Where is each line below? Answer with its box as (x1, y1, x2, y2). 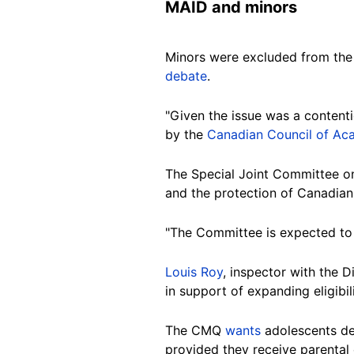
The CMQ (165, 322, 225, 338)
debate (165, 67, 207, 84)
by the (165, 126, 207, 142)
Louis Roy (165, 263, 223, 280)
